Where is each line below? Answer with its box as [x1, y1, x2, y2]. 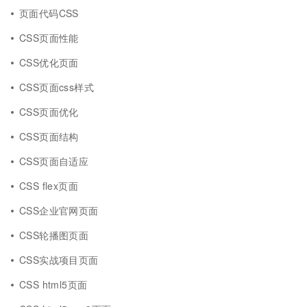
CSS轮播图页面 [19, 228, 89, 242]
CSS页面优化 [19, 105, 79, 119]
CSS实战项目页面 [19, 253, 99, 267]
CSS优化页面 [19, 56, 79, 69]
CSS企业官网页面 [19, 204, 99, 217]
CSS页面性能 [19, 31, 79, 45]
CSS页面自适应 [19, 154, 89, 168]
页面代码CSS [19, 6, 79, 20]
